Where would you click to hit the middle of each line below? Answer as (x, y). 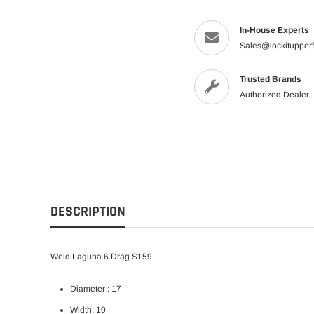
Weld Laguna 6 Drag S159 (101, 256)
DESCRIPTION (88, 211)
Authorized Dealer (275, 94)
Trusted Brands (271, 79)
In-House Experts (275, 30)
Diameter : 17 (96, 288)
